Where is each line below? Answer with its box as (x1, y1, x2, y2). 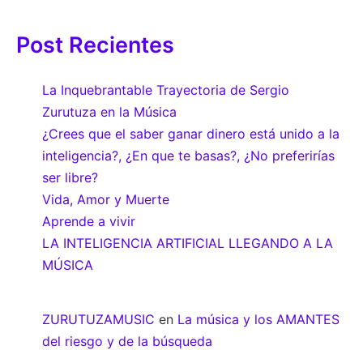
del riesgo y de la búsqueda (42, 333, 212, 350)
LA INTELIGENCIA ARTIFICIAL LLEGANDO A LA (42, 235, 333, 252)
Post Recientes (16, 32, 174, 59)
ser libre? (42, 169, 98, 186)
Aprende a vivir (42, 213, 135, 230)
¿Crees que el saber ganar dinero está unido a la (42, 126, 340, 143)
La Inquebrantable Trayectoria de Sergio (42, 82, 289, 99)
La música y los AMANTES (177, 311, 340, 328)
